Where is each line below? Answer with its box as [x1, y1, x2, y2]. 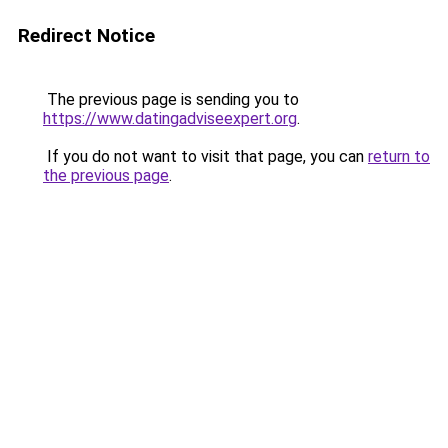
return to [368, 147, 430, 166]
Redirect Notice [18, 24, 155, 47]
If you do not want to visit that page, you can [43, 147, 368, 166]
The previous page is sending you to [43, 90, 299, 109]
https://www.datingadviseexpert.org [43, 109, 297, 128]
